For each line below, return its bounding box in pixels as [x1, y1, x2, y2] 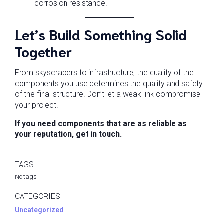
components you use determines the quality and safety [15, 79, 203, 88]
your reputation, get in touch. [15, 130, 122, 139]
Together [15, 42, 72, 60]
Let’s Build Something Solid [15, 24, 187, 43]
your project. [15, 100, 58, 109]
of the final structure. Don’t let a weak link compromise [15, 89, 200, 99]
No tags [15, 173, 37, 180]
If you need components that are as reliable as [15, 119, 187, 128]
